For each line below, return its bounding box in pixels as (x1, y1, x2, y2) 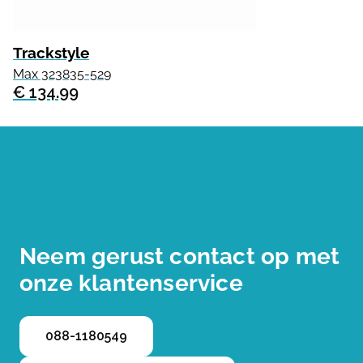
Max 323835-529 (13, 66, 111, 82)
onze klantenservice (19, 270, 243, 297)
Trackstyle (13, 44, 89, 62)
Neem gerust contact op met (19, 243, 340, 270)
